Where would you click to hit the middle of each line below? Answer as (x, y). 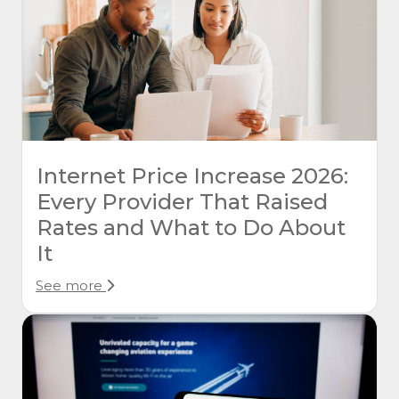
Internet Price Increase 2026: (192, 176)
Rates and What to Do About (191, 228)
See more (71, 286)
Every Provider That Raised (182, 202)
